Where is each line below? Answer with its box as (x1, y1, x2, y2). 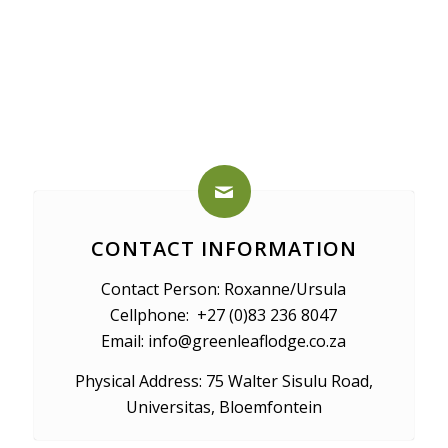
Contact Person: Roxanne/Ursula (101, 278, 347, 300)
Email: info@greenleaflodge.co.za (101, 330, 347, 352)
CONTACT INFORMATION (90, 235, 357, 262)
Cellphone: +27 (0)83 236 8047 (110, 304, 338, 326)
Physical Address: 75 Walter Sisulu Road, (74, 369, 373, 392)
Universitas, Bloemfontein (125, 395, 322, 418)
